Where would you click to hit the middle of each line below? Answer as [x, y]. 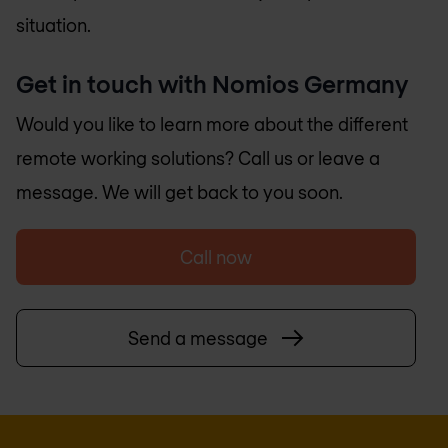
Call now [216, 256]
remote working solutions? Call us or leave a [198, 157]
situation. [53, 25]
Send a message [198, 337]
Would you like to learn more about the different [212, 123]
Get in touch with [114, 83]
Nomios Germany [310, 83]
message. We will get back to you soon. [179, 191]
